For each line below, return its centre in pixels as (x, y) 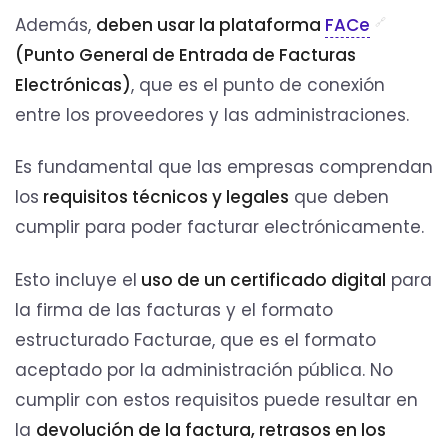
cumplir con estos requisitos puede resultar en (216, 399)
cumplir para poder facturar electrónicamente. (219, 227)
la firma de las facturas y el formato (174, 309)
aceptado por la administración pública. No (204, 369)
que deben (339, 197)
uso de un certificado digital (261, 279)
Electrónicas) (73, 85)
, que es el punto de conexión (258, 85)
